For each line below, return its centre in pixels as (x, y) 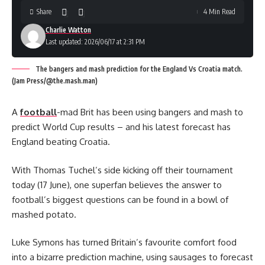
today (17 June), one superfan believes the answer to (117, 185)
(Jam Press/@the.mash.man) (55, 81)
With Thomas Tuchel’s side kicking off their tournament (122, 170)
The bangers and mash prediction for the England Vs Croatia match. (139, 69)
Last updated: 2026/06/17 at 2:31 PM (95, 42)
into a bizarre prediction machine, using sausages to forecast (132, 257)
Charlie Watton (68, 30)
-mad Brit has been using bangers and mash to (150, 112)
